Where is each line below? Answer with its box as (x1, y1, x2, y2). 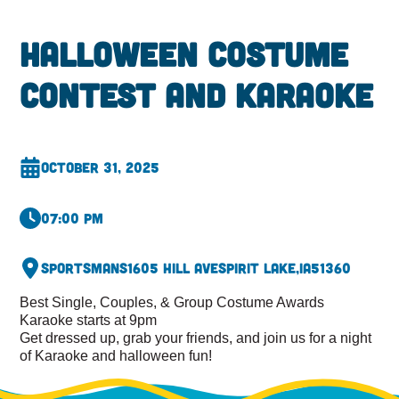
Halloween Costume (20, 34, 349, 74)
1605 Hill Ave (127, 259, 219, 277)
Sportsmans (41, 259, 128, 277)
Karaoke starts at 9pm (20, 312, 158, 329)
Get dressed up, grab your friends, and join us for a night (20, 330, 372, 346)
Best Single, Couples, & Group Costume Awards (20, 294, 325, 311)
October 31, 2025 (41, 159, 160, 176)
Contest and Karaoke (20, 75, 374, 115)
